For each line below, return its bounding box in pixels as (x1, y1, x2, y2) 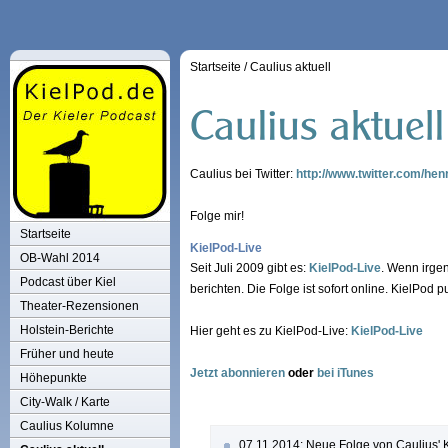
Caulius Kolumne (20, 419, 114, 433)
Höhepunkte (20, 371, 87, 385)
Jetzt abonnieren (190, 366, 285, 380)
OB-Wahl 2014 (20, 251, 100, 265)
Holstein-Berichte (20, 323, 114, 337)
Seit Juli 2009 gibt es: (190, 261, 309, 275)
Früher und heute (20, 347, 114, 361)
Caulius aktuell (250, 60, 331, 74)
